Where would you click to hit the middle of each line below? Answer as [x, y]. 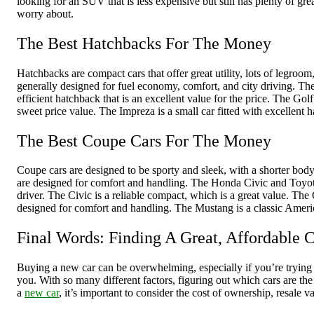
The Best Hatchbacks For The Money [144, 43]
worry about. [45, 13]
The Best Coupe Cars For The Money [144, 141]
